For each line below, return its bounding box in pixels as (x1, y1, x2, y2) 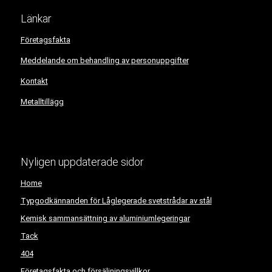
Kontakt (20, 76, 48, 86)
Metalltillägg (20, 97, 64, 106)
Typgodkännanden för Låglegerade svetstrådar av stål (20, 196, 212, 205)
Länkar (20, 12, 52, 25)
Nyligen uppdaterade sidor (20, 155, 144, 168)
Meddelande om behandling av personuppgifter (20, 56, 189, 65)
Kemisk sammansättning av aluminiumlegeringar (20, 214, 190, 223)
